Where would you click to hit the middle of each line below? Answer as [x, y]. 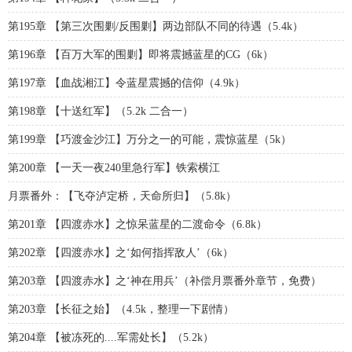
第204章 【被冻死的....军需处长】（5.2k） [111, 337]
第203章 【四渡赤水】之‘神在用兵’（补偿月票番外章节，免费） [165, 281]
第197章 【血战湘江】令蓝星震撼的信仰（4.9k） [126, 83]
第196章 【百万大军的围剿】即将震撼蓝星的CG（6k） [141, 55]
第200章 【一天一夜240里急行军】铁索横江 [114, 168]
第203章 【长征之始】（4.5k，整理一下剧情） [121, 309]
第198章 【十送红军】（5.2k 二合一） [101, 111]
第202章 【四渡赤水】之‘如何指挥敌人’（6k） [121, 253]
